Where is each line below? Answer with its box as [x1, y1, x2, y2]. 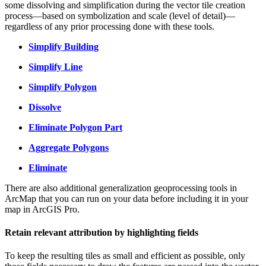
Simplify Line [28, 61, 83, 72]
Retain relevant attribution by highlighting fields [5, 227, 198, 237]
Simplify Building [28, 41, 99, 52]
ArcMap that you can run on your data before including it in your [5, 193, 248, 204]
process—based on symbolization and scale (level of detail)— [5, 10, 235, 21]
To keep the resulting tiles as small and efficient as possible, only [5, 251, 245, 261]
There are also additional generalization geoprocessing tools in [5, 182, 237, 193]
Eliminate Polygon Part [28, 122, 122, 132]
